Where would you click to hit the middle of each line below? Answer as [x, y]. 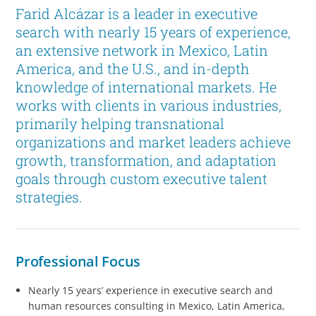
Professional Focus [78, 262]
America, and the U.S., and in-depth [133, 69]
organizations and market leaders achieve [153, 142]
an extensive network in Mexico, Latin [142, 50]
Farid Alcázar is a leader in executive [137, 14]
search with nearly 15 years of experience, [153, 32]
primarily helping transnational [120, 124]
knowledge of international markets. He [146, 87]
